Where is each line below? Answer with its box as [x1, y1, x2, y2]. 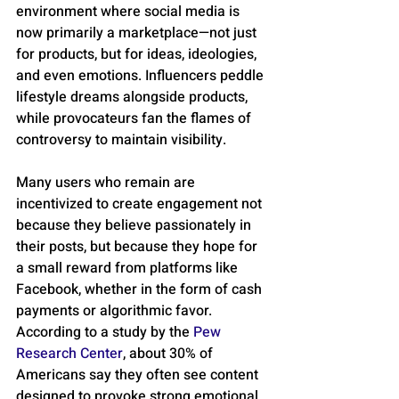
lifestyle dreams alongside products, [16, 86, 251, 109]
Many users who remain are [16, 172, 199, 194]
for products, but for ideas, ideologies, [16, 44, 260, 66]
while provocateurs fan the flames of [16, 108, 255, 130]
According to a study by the [16, 322, 193, 344]
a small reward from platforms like [16, 257, 241, 280]
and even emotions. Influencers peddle [16, 65, 267, 87]
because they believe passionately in [16, 215, 255, 237]
